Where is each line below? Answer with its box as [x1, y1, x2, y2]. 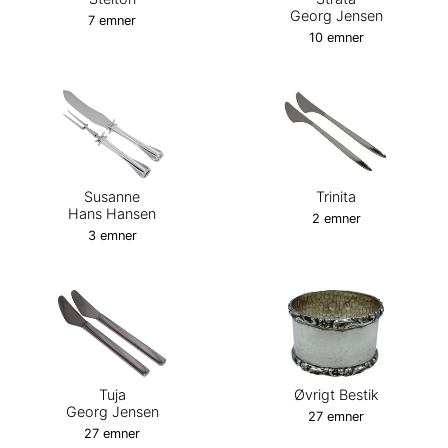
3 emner [87, 227, 137, 243]
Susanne [84, 187, 140, 205]
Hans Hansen [68, 204, 156, 222]
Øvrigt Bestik [293, 386, 379, 404]
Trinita [316, 187, 356, 205]
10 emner [308, 29, 364, 45]
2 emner [311, 210, 361, 226]
